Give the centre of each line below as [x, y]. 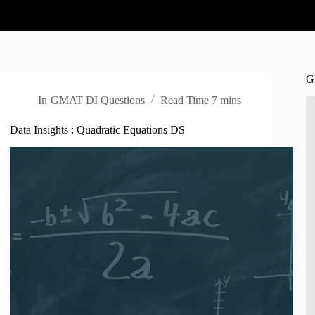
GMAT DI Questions [97, 100]
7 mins [226, 100]
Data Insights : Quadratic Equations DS [98, 130]
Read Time [184, 100]
